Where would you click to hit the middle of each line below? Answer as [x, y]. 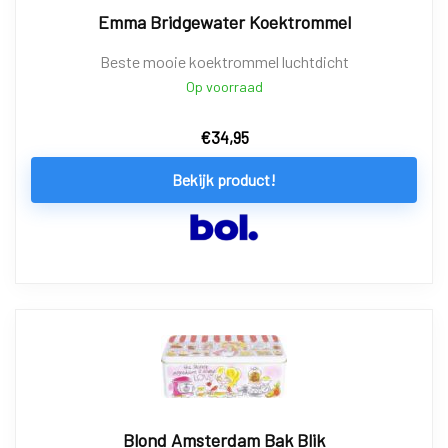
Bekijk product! [224, 179]
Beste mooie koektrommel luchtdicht [224, 61]
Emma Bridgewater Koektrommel [224, 21]
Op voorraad [224, 86]
